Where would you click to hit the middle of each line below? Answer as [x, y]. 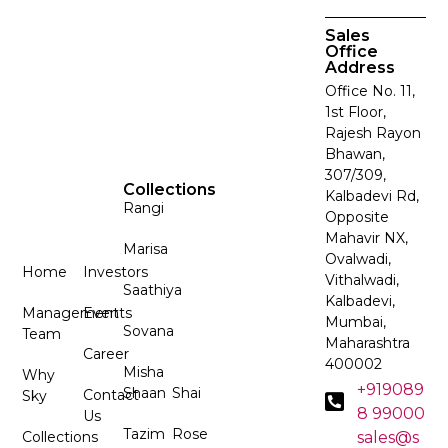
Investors [115, 272]
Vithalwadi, [361, 279]
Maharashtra [367, 342]
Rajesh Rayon [372, 132]
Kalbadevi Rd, [371, 195]
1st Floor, [355, 111]
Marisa [146, 249]
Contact [110, 395]
